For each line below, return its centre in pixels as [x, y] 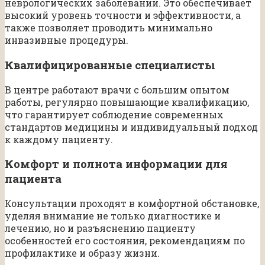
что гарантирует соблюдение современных [114, 114]
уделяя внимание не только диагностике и [113, 216]
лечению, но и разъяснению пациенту [100, 228]
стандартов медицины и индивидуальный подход [131, 127]
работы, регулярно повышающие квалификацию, [127, 102]
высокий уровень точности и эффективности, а [123, 15]
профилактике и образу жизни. [82, 253]
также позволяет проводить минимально [109, 28]
